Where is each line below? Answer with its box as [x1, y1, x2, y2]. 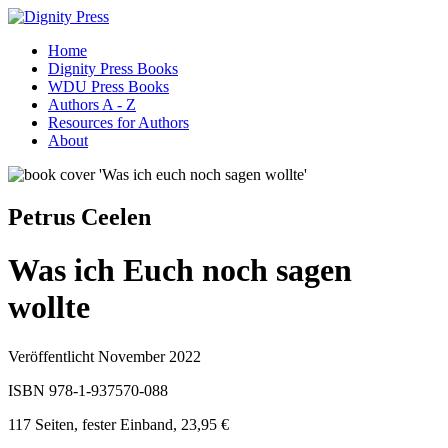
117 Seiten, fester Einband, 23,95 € [8, 415, 229, 433]
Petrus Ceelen [8, 203, 151, 230]
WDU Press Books [48, 78, 169, 95]
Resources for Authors [48, 114, 189, 131]
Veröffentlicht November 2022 [8, 347, 201, 365]
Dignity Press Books [48, 60, 178, 77]
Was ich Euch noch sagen [8, 252, 352, 289]
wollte [8, 289, 90, 326]
